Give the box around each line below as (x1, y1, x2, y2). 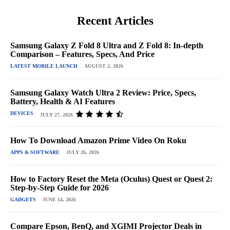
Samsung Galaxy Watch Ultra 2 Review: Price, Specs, (10, 88, 196, 98)
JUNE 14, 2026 (43, 197, 76, 203)
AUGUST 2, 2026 (84, 63, 123, 69)
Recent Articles (76, 14, 154, 28)
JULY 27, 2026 (40, 112, 73, 118)
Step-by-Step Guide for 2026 (10, 183, 109, 193)
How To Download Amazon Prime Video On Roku (10, 136, 186, 145)
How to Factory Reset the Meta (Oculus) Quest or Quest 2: (10, 175, 213, 184)
